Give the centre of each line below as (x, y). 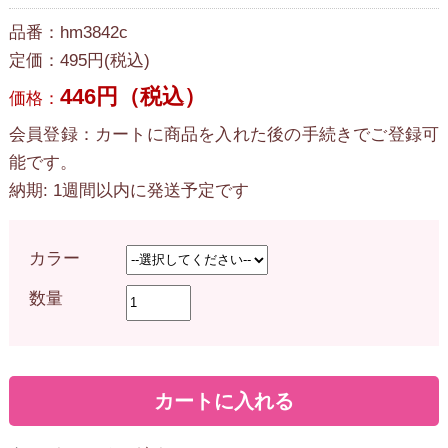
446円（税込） (132, 96)
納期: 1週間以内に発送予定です (128, 190)
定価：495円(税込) (79, 60)
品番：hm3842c (68, 32)
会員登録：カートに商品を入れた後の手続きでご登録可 (224, 134)
